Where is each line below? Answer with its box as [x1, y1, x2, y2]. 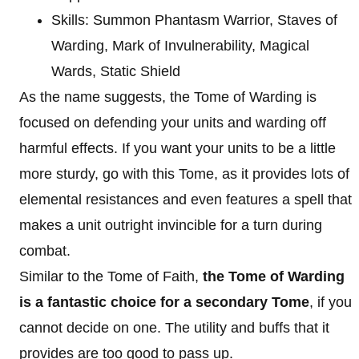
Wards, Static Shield [51, 63, 180, 79]
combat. [19, 243, 71, 259]
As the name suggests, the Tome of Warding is [19, 89, 317, 105]
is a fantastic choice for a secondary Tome [19, 294, 309, 310]
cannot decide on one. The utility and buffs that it [19, 320, 329, 336]
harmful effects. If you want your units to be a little [19, 140, 336, 156]
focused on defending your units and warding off [19, 115, 326, 131]
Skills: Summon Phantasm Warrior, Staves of [51, 12, 337, 28]
